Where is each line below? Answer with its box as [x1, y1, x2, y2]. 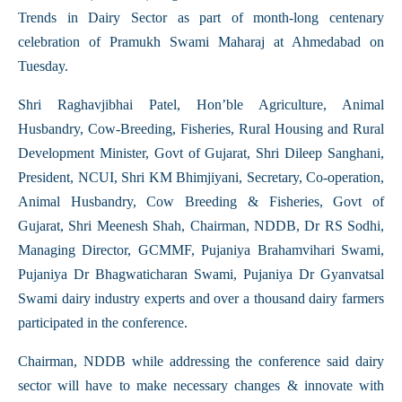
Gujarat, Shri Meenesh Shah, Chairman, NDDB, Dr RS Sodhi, [18, 218, 384, 233]
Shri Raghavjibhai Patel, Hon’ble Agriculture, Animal [18, 97, 384, 112]
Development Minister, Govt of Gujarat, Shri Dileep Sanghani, [18, 145, 384, 161]
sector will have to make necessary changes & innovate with [18, 378, 384, 393]
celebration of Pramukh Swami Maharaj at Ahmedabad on [18, 34, 384, 49]
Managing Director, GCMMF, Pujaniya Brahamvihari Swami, [18, 242, 384, 258]
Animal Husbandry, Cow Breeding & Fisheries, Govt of [18, 194, 384, 209]
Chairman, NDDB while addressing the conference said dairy [18, 354, 384, 369]
